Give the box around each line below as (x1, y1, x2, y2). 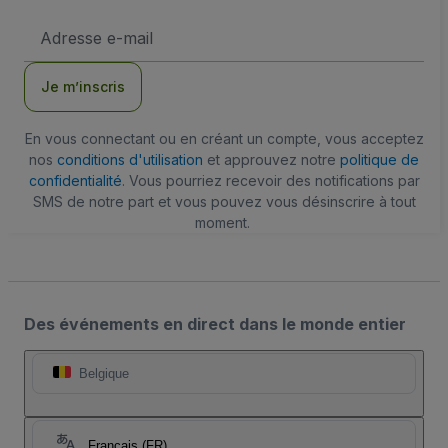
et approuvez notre (203, 151, 340, 168)
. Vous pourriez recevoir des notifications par (121, 172, 420, 189)
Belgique (79, 366, 129, 381)
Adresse (39, 17, 91, 32)
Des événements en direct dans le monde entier (24, 314, 406, 334)
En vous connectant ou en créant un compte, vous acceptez (24, 130, 424, 147)
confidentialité (28, 172, 122, 189)
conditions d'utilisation (57, 151, 203, 168)
